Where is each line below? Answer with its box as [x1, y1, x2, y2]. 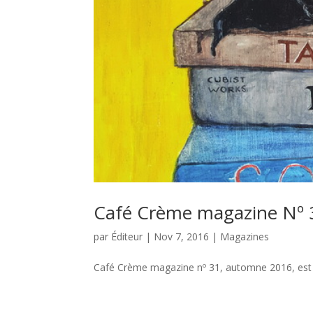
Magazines [220, 229, 270, 243]
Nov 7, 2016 [154, 229, 210, 243]
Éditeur [111, 229, 143, 243]
